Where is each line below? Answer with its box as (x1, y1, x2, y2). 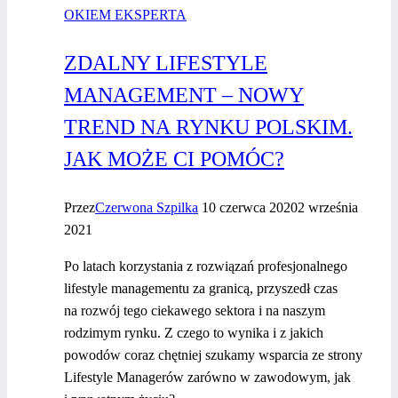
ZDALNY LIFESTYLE (64, 52, 267, 76)
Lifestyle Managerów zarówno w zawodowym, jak (64, 370, 351, 386)
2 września (298, 200, 358, 216)
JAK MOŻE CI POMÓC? (64, 147, 284, 171)
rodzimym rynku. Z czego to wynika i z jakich (64, 325, 323, 341)
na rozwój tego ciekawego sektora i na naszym (64, 303, 325, 319)
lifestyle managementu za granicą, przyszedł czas (64, 281, 338, 297)
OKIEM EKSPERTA (64, 7, 187, 23)
